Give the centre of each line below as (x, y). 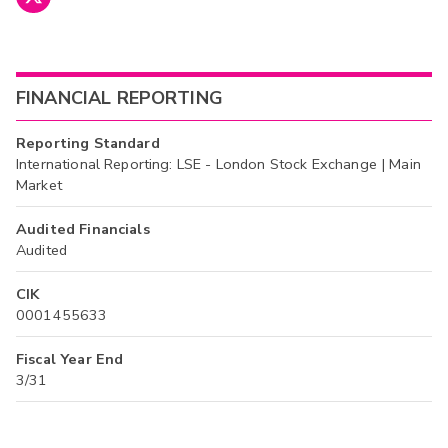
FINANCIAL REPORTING (119, 97)
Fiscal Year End (70, 359)
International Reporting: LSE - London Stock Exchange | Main (218, 164)
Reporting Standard (88, 143)
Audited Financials (83, 229)
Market (39, 185)
